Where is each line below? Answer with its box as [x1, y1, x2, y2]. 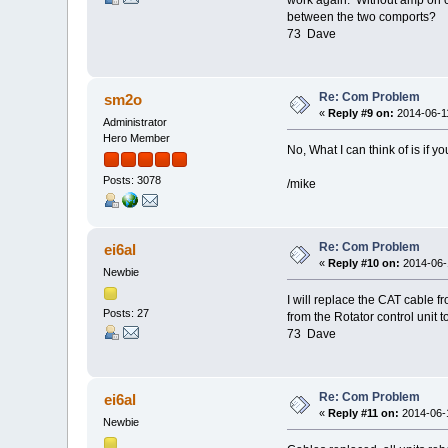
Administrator [103, 116, 168, 129]
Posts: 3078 [103, 174, 162, 187]
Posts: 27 [103, 306, 150, 319]
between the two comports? [286, 9, 436, 24]
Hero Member [103, 132, 171, 145]
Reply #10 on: [328, 257, 401, 270]
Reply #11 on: [328, 407, 400, 420]
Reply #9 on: [328, 107, 395, 120]
